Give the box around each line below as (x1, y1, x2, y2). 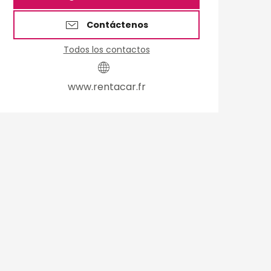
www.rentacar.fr (67, 80, 146, 94)
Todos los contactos (63, 44, 150, 56)
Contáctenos (87, 19, 148, 31)
